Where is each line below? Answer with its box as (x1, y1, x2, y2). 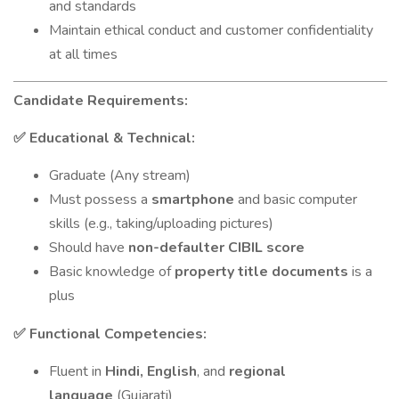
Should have (49, 238, 128, 257)
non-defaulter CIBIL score (128, 238, 305, 257)
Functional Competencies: (26, 324, 207, 344)
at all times (49, 45, 118, 64)
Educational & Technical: (26, 128, 195, 148)
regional (229, 362, 286, 381)
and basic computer (234, 190, 357, 209)
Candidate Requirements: (13, 91, 188, 110)
